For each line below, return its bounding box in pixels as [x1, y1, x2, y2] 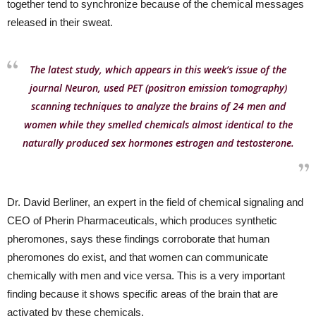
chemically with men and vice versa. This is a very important [7, 269, 285, 281]
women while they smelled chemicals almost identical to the [23, 118, 293, 131]
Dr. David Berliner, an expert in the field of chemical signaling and [7, 196, 303, 208]
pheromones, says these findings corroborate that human [7, 233, 269, 245]
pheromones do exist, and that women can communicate [7, 251, 268, 263]
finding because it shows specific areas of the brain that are [7, 288, 278, 300]
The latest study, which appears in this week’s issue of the [30, 63, 286, 76]
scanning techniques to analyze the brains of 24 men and [30, 99, 286, 113]
